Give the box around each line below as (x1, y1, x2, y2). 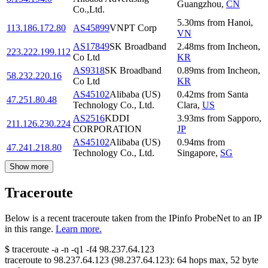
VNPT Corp (109, 23, 157, 33)
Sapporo (227, 113, 259, 124)
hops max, (187, 255, 230, 266)
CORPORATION (73, 124, 142, 135)
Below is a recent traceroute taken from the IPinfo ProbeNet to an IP (5, 213, 261, 224)
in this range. (5, 224, 53, 234)
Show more (10, 162, 48, 172)
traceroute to (5, 255, 51, 266)
